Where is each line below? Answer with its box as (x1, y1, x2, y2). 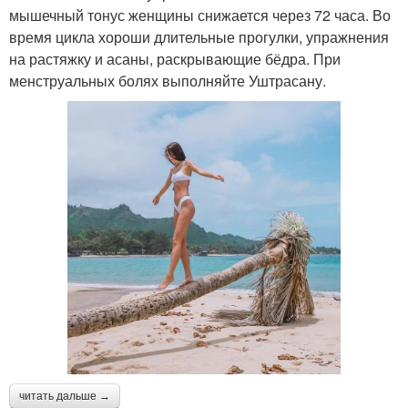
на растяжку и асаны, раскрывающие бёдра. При (9, 47, 341, 69)
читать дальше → (19, 389, 110, 403)
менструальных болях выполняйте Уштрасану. (9, 69, 326, 91)
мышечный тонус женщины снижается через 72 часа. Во (9, 4, 391, 25)
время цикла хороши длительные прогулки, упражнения (9, 25, 389, 47)
